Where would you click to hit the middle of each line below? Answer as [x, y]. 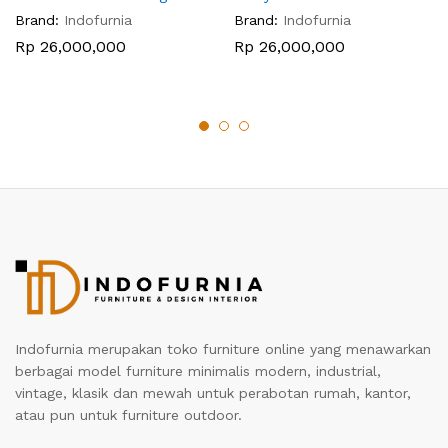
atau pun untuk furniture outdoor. [128, 415]
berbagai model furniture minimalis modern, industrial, [198, 371]
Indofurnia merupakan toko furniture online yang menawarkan [223, 349]
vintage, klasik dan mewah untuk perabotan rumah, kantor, [213, 393]
